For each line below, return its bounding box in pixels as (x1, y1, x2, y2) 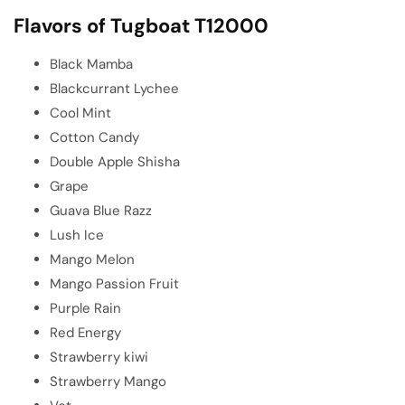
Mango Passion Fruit (50, 274, 179, 293)
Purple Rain (50, 298, 121, 317)
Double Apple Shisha (50, 152, 180, 171)
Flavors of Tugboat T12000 (14, 12, 268, 39)
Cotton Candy (50, 127, 139, 146)
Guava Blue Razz (50, 201, 152, 220)
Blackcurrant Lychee (50, 79, 179, 98)
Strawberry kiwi (50, 347, 148, 366)
